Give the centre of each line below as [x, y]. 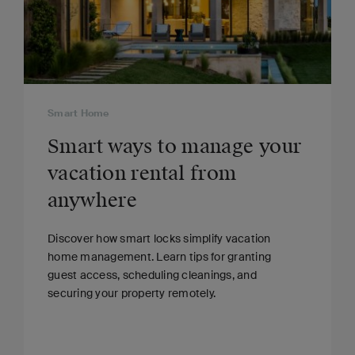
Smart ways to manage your [175, 146]
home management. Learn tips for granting [159, 256]
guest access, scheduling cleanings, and [152, 275]
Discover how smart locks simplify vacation [159, 238]
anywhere [92, 200]
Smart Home [78, 113]
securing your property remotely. [132, 293]
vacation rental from [142, 173]
